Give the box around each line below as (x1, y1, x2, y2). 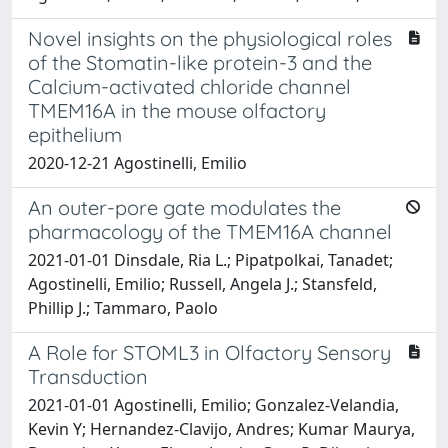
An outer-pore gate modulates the (28, 195, 341, 220)
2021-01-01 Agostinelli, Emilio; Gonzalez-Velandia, (28, 394, 399, 416)
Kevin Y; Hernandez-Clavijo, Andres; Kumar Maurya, (28, 418, 415, 440)
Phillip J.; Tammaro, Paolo (28, 297, 218, 319)
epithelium (28, 122, 122, 147)
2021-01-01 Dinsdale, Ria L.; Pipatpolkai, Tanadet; (28, 249, 393, 271)
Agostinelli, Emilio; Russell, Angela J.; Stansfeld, (28, 273, 377, 295)
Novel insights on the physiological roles (28, 26, 392, 51)
